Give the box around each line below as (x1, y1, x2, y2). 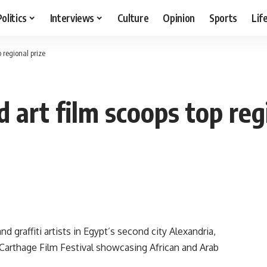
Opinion (163, 11, 195, 24)
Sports (209, 11, 238, 24)
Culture (117, 11, 149, 24)
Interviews (49, 11, 95, 24)
